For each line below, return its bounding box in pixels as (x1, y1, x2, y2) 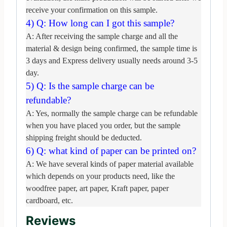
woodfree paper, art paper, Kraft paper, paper (26, 183, 169, 193)
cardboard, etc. (26, 196, 73, 205)
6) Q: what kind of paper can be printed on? (26, 145, 196, 156)
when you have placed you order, (26, 121, 134, 130)
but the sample (134, 121, 180, 130)
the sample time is (140, 44, 197, 53)
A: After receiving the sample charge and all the (26, 31, 178, 41)
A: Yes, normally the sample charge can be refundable (26, 108, 198, 118)
